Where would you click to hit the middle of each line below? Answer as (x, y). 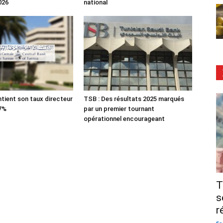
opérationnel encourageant (124, 118)
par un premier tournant (119, 109)
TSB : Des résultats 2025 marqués (134, 99)
